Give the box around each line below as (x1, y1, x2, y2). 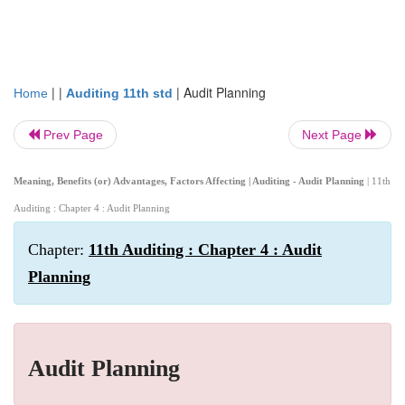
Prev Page (40, 127, 103, 142)
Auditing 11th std (66, 86, 173, 100)
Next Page (302, 127, 365, 142)
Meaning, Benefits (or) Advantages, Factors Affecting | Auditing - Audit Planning (14, 175, 367, 186)
